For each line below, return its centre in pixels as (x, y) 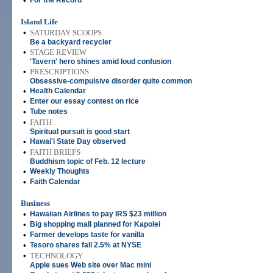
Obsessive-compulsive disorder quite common (111, 81)
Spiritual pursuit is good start (80, 132)
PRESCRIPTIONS (59, 72)
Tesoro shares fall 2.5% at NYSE (86, 245)
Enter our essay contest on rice (84, 101)
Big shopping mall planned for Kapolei (95, 224)
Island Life (39, 22)
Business (35, 203)
